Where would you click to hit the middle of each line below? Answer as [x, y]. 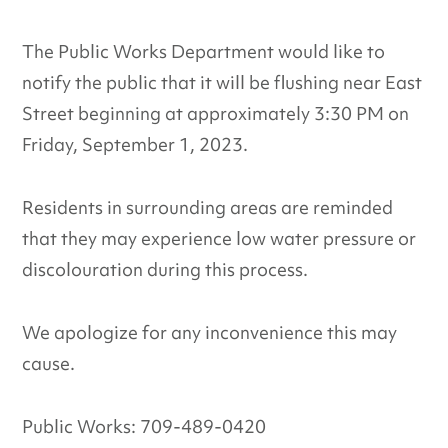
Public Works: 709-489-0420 [144, 426]
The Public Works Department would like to [204, 51]
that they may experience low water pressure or [219, 238]
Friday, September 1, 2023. [135, 144]
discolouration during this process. [165, 269]
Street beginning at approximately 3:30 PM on [216, 113]
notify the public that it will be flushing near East [222, 82]
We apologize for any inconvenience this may [210, 332]
